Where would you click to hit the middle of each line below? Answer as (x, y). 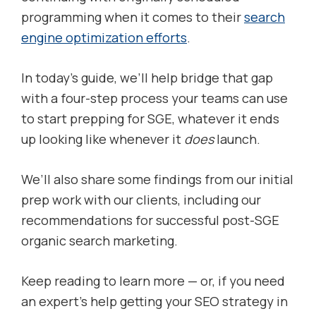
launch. (237, 139)
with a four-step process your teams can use (154, 98)
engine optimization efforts (104, 38)
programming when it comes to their (133, 17)
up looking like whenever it (103, 139)
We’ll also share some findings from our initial (157, 180)
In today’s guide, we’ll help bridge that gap (147, 78)
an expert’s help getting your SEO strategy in (154, 302)
